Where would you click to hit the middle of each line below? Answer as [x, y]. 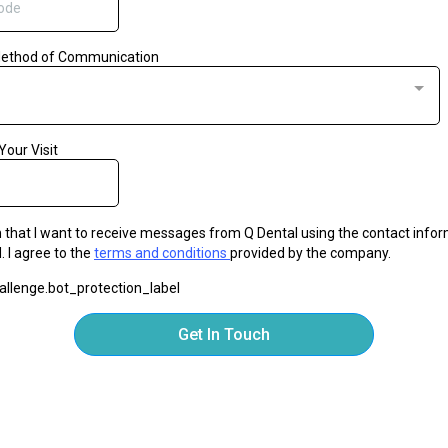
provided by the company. [310, 253]
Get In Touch [224, 334]
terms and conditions [162, 253]
